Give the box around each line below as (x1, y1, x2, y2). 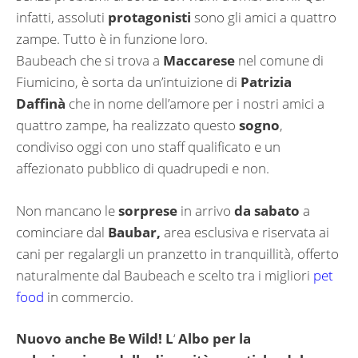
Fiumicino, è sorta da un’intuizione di (16, 73, 241, 92)
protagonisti (108, 8, 191, 27)
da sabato (234, 201, 300, 220)
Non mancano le (16, 201, 118, 220)
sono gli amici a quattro (191, 8, 336, 27)
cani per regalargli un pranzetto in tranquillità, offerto (16, 244, 339, 263)
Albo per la (178, 329, 251, 348)
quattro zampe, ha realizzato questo (16, 116, 236, 135)
